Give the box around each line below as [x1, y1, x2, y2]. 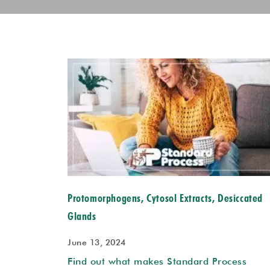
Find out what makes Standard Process [67, 256, 246, 268]
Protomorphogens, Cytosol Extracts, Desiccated [67, 192, 263, 205]
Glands [67, 210, 96, 223]
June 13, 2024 [67, 237, 126, 248]
